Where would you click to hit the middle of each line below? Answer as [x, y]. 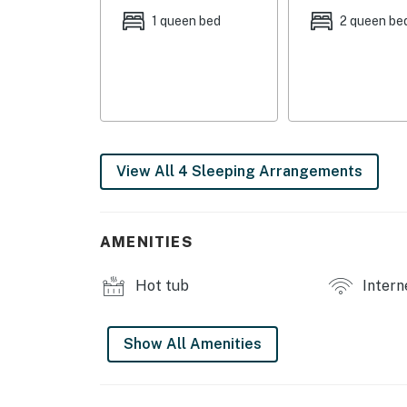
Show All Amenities [193, 344]
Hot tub [160, 286]
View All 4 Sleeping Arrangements [239, 172]
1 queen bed [186, 20]
